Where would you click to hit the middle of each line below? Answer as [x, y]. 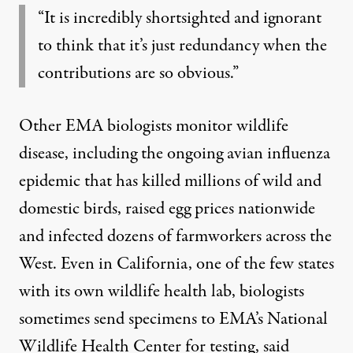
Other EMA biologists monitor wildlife [154, 126]
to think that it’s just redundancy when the [182, 45]
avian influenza [279, 153]
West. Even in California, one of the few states [176, 264]
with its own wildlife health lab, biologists [162, 291]
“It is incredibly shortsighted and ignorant [180, 18]
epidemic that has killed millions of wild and [170, 181]
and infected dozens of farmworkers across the [175, 236]
